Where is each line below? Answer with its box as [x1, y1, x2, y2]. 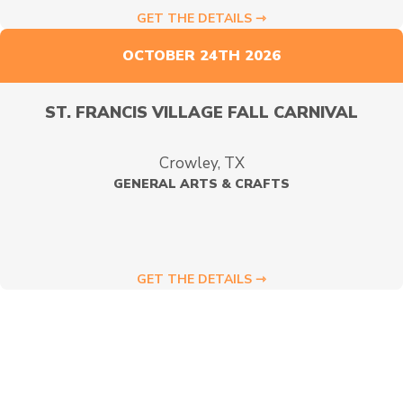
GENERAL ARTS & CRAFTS [113, 175, 290, 193]
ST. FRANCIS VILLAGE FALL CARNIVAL [45, 102, 358, 123]
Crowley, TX [158, 153, 245, 174]
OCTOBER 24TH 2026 [122, 46, 281, 66]
